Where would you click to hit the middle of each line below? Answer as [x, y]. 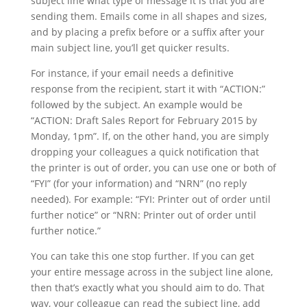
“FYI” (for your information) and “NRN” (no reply [138, 183]
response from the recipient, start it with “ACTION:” [148, 89]
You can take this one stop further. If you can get [142, 256]
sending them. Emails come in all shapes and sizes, [148, 16]
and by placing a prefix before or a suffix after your [147, 32]
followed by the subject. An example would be [136, 105]
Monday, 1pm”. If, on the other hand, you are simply [149, 136]
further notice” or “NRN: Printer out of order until [143, 215]
